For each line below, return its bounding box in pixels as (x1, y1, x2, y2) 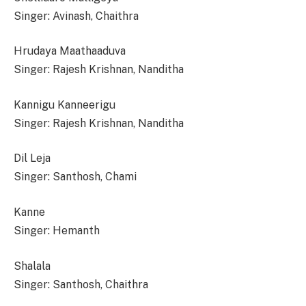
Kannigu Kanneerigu (14, 98, 115, 111)
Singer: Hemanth (14, 224, 100, 238)
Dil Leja (14, 152, 51, 165)
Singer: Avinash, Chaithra (14, 9, 139, 23)
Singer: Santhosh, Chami (14, 170, 137, 184)
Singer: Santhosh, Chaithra (14, 277, 148, 291)
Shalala (14, 259, 51, 273)
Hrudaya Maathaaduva (14, 44, 126, 58)
